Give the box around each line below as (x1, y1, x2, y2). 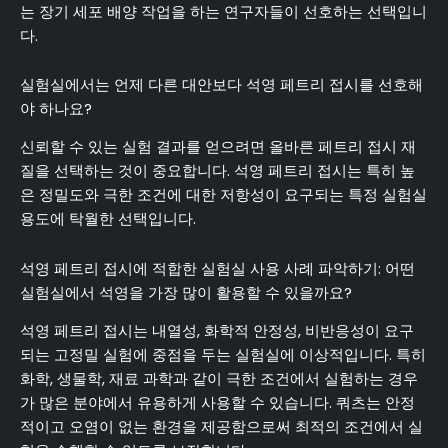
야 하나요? (20, 99, 92, 120)
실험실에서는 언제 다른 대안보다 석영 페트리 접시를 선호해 (20, 75, 423, 96)
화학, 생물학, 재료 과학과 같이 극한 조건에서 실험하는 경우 (20, 369, 418, 390)
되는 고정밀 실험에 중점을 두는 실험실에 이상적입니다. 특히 (20, 345, 426, 366)
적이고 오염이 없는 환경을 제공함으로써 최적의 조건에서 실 (20, 417, 423, 438)
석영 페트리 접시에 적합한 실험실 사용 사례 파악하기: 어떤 (20, 258, 415, 279)
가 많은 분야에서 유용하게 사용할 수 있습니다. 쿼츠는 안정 (20, 393, 415, 414)
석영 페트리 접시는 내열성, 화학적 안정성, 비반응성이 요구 (20, 321, 414, 342)
